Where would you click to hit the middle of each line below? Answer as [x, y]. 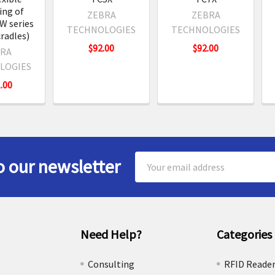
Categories [244, 234]
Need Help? [111, 234]
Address [152, 173]
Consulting [111, 264]
